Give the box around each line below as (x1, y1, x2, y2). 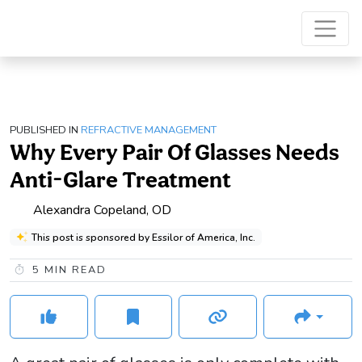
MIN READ (40, 263, 107, 278)
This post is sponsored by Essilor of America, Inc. (31, 230, 255, 244)
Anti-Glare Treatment (10, 166, 231, 194)
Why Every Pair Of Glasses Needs (10, 138, 339, 166)
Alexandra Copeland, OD (33, 200, 171, 219)
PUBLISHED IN (10, 123, 78, 138)
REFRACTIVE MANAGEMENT (81, 123, 217, 138)
